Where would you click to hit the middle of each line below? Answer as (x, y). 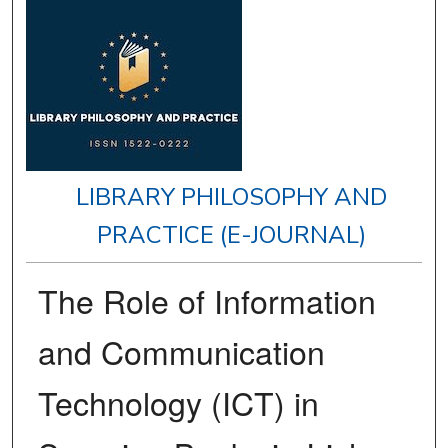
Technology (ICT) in (178, 402)
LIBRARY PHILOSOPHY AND (232, 197)
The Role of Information (206, 300)
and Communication (181, 351)
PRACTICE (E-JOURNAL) (232, 235)
